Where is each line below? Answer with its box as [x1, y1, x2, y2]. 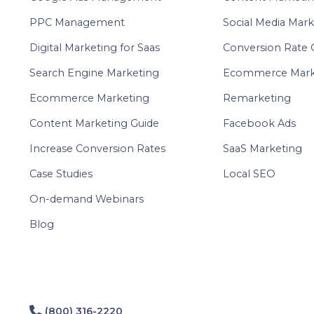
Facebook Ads [222, 117, 296, 130]
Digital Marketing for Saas [29, 41, 160, 55]
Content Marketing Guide [29, 117, 159, 130]
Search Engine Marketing [29, 67, 159, 80]
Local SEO [222, 168, 275, 181]
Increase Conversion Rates [29, 142, 165, 156]
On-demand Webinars [29, 193, 144, 206]
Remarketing [222, 92, 291, 105]
